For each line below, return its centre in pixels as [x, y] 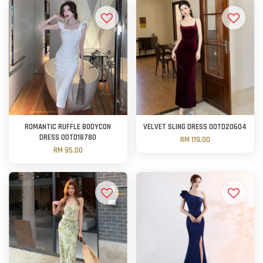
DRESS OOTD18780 [68, 138]
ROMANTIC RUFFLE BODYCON [68, 127]
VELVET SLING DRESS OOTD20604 [195, 127]
